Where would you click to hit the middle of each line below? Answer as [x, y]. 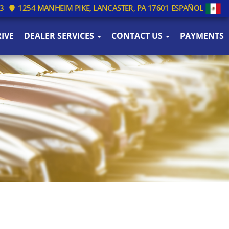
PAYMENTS [202, 36]
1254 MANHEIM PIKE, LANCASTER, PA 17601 [93, 8]
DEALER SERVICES [60, 36]
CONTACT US [138, 36]
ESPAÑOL [188, 8]
